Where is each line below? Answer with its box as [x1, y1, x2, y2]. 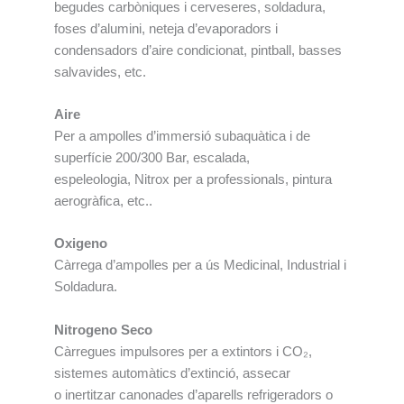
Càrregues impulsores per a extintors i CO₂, [54, 344, 312, 359]
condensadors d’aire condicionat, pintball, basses [54, 42, 342, 58]
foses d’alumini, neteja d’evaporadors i [54, 21, 278, 36]
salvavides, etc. [54, 64, 146, 79]
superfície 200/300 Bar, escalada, [54, 150, 250, 165]
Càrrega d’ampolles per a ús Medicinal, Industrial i [54, 258, 346, 273]
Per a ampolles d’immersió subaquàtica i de [54, 128, 310, 143]
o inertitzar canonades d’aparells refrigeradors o [54, 387, 333, 402]
